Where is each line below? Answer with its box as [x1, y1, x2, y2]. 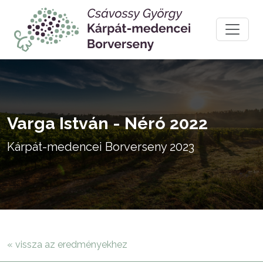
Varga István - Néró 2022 [7, 113, 208, 133]
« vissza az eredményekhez [7, 238, 127, 250]
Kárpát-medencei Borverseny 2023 [7, 139, 194, 154]
